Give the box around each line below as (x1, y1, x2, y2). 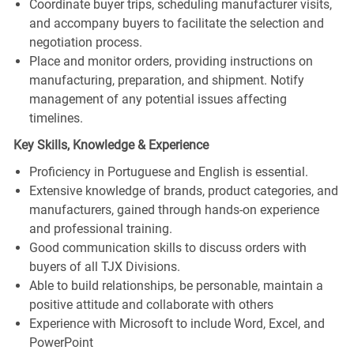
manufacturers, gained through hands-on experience (28, 201, 319, 217)
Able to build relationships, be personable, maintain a (28, 277, 323, 293)
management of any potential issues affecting (28, 91, 287, 107)
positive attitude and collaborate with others (28, 296, 273, 312)
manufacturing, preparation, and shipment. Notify (28, 72, 304, 88)
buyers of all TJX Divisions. (28, 258, 180, 274)
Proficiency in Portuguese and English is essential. (28, 164, 308, 179)
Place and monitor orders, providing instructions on (28, 53, 313, 69)
